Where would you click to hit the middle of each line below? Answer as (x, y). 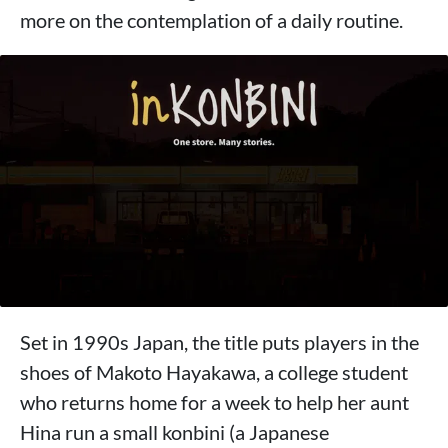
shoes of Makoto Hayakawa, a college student (214, 372)
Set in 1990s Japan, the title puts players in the (219, 342)
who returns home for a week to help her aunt (214, 402)
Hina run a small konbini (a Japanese (174, 432)
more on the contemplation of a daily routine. (211, 20)
